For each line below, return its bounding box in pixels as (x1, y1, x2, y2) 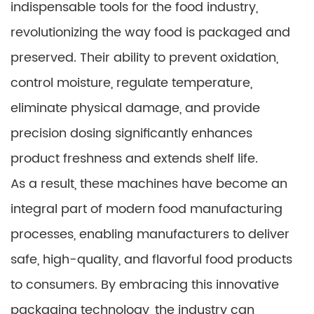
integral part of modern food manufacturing (11, 199, 282, 219)
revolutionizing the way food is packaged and (11, 22, 290, 43)
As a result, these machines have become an (11, 174, 287, 194)
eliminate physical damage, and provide (11, 98, 260, 118)
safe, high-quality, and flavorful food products (11, 250, 292, 270)
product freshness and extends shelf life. (11, 149, 258, 169)
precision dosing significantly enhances (11, 123, 252, 144)
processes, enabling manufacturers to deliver (11, 224, 289, 245)
